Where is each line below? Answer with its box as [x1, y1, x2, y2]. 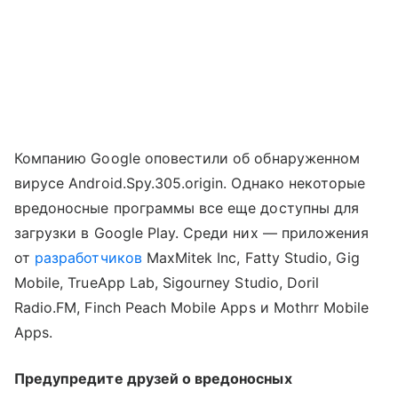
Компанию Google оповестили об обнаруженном [14, 149, 361, 168]
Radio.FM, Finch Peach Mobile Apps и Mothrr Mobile [14, 298, 370, 317]
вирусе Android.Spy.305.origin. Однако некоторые [14, 174, 366, 193]
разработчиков [35, 249, 142, 267]
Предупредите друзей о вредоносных [14, 370, 292, 388]
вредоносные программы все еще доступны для [14, 199, 360, 218]
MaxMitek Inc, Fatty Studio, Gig [141, 249, 361, 267]
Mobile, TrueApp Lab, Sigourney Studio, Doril [14, 274, 320, 292]
